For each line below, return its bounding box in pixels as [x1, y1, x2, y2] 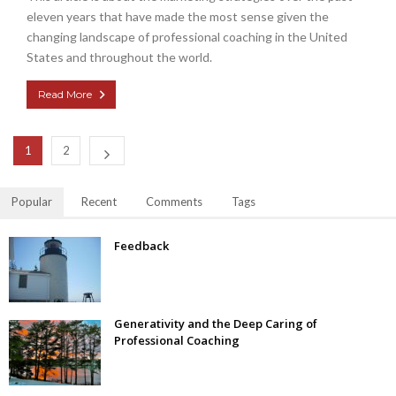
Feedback [114, 237, 169, 254]
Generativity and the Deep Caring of [114, 315, 317, 331]
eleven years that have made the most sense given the [27, 8, 329, 24]
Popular [11, 194, 52, 209]
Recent [81, 194, 117, 209]
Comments [146, 194, 202, 209]
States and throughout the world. [27, 49, 212, 65]
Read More [38, 87, 92, 101]
